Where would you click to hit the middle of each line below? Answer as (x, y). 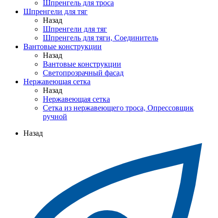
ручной (55, 116)
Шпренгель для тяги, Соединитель (100, 37)
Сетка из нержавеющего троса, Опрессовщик (118, 108)
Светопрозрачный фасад (83, 73)
